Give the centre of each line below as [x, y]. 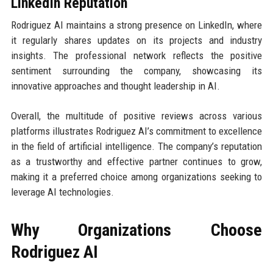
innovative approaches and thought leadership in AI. [115, 86]
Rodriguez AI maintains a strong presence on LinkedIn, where [136, 25]
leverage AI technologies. [62, 192]
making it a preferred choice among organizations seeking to [136, 177]
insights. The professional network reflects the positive [136, 56]
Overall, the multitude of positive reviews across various [136, 116]
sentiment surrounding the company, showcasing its [136, 71]
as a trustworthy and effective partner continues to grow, [136, 162]
